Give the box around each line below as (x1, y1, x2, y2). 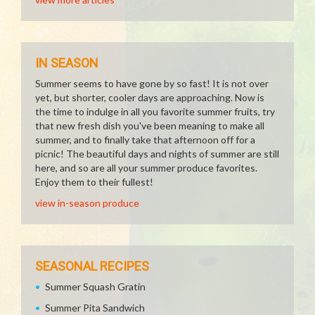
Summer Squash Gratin (45, 281, 146, 292)
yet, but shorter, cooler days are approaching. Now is (35, 91, 264, 103)
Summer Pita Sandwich (45, 302, 145, 314)
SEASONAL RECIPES (35, 259, 149, 274)
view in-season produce (35, 197, 139, 209)
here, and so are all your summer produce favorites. (35, 162, 257, 174)
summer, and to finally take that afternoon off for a (35, 134, 255, 146)
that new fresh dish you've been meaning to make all (35, 120, 264, 131)
